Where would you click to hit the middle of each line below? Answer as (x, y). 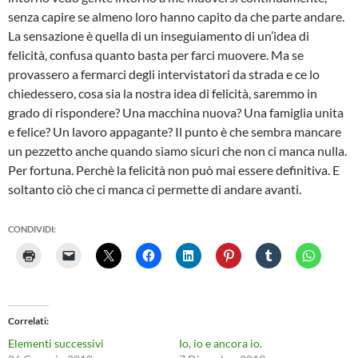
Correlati (27, 321)
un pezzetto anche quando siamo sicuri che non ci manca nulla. (179, 151)
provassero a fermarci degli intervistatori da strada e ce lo (164, 74)
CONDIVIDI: (32, 229)
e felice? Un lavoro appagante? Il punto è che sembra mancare (175, 131)
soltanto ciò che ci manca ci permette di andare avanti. (156, 189)
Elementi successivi (56, 343)
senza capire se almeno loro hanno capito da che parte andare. (176, 16)
